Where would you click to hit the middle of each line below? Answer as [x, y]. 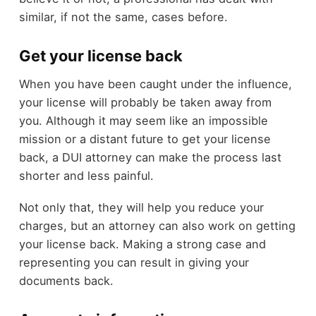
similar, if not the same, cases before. [123, 17]
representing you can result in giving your [134, 262]
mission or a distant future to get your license [145, 139]
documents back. [66, 280]
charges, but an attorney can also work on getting [157, 225]
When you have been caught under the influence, [155, 84]
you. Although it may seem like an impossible [143, 121]
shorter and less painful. [86, 176]
